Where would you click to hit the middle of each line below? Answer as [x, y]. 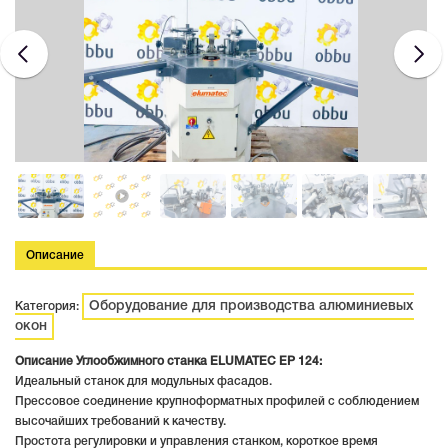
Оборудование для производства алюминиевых [251, 306]
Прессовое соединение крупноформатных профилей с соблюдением [217, 401]
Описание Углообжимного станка [111, 361]
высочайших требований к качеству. [120, 421]
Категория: [48, 306]
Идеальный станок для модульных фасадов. [143, 381]
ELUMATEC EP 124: [266, 361]
